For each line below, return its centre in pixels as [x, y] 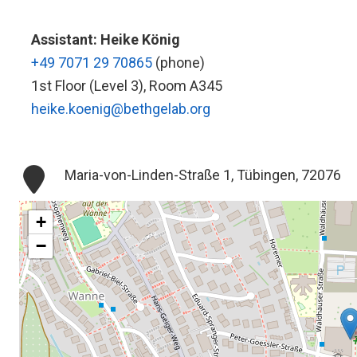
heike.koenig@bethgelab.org [121, 109]
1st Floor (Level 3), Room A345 [127, 86]
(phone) [180, 63]
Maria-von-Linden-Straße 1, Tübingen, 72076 [202, 175]
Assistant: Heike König [106, 39]
